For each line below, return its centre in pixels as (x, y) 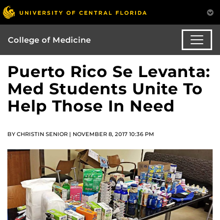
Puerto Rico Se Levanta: (109, 72)
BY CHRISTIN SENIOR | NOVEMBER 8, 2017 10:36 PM (81, 134)
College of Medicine (49, 40)
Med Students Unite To (105, 89)
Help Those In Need (91, 106)
